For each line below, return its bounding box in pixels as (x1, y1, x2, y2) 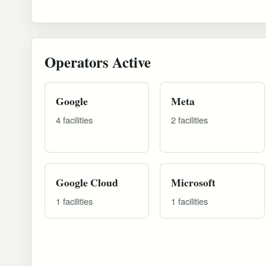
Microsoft (171, 174, 216, 190)
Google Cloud (56, 174, 118, 190)
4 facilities (56, 113, 93, 126)
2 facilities (171, 113, 208, 126)
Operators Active (45, 50, 151, 72)
